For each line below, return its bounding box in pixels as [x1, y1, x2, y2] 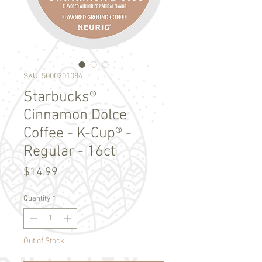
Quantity [23, 194, 50, 204]
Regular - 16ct [23, 142, 115, 161]
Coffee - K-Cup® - [23, 124, 132, 143]
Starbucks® [23, 88, 96, 106]
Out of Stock [23, 236, 64, 247]
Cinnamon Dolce [23, 106, 127, 125]
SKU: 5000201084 [23, 71, 82, 81]
